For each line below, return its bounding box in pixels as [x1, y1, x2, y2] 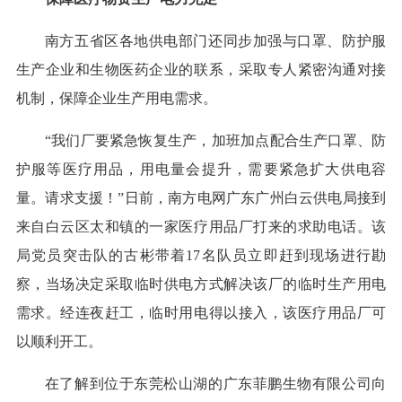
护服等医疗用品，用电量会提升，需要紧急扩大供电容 [15, 161, 387, 177]
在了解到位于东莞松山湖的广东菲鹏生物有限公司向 [44, 375, 387, 391]
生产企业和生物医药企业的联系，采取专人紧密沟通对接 [15, 61, 387, 77]
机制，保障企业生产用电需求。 [15, 90, 217, 106]
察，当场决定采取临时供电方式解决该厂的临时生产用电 [15, 275, 387, 292]
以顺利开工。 [15, 333, 102, 349]
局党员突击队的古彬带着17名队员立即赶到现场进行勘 [15, 247, 387, 263]
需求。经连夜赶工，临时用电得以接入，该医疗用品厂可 [15, 304, 387, 320]
